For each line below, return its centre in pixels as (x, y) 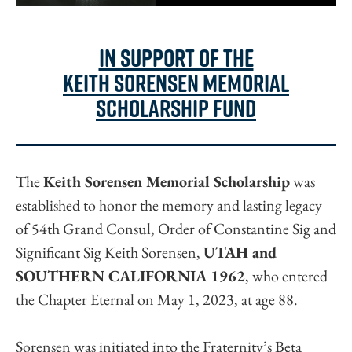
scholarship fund (176, 107)
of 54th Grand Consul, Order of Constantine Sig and (176, 229)
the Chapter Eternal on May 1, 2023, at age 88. (157, 300)
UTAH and (240, 253)
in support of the (176, 57)
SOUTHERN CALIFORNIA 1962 (130, 276)
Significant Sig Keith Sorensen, (110, 253)
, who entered (286, 276)
